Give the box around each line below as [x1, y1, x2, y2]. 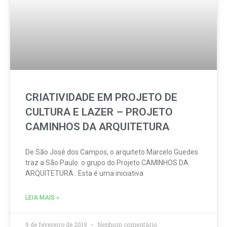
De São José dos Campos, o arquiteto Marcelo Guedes [25, 148, 198, 156]
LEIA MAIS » [25, 194, 59, 201]
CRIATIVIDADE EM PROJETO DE [25, 91, 177, 103]
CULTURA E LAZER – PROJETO [25, 106, 173, 118]
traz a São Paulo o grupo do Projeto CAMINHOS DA [25, 159, 188, 167]
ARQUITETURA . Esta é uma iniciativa [25, 169, 143, 177]
